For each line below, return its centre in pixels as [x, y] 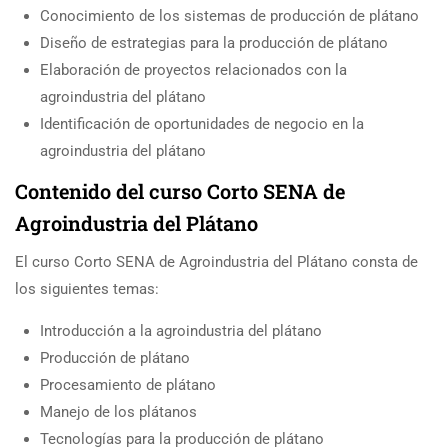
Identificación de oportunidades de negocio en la [202, 123]
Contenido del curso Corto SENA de [180, 190]
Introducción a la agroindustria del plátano [181, 330]
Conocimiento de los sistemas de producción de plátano [229, 15]
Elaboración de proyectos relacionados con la [193, 69]
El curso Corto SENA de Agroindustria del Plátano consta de [216, 261]
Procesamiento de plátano [128, 384]
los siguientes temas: [87, 288]
